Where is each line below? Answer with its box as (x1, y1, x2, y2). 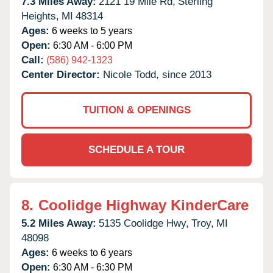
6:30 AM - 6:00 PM (51, 40, 132, 51)
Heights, (21, 10, 59, 22)
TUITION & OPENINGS (82, 104, 191, 116)
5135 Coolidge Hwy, (99, 217, 189, 229)
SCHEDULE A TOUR (88, 143, 185, 155)
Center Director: (21, 68, 103, 80)
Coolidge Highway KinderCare (38, 196, 249, 213)
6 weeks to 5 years (49, 25, 132, 36)
